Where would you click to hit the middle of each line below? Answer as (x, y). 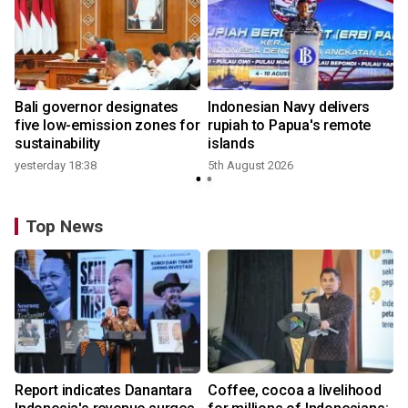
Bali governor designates (97, 107)
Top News (64, 226)
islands (231, 143)
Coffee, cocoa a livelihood (295, 390)
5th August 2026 (250, 165)
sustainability (58, 143)
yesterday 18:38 (56, 165)
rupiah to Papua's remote (290, 125)
